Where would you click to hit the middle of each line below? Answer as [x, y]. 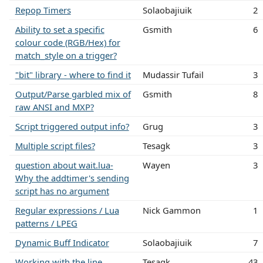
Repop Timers [43, 10]
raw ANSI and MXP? [54, 107]
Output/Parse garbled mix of [73, 94]
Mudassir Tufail [173, 74]
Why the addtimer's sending [72, 178]
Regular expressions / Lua [67, 210]
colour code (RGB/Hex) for [68, 42]
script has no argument [62, 190]
